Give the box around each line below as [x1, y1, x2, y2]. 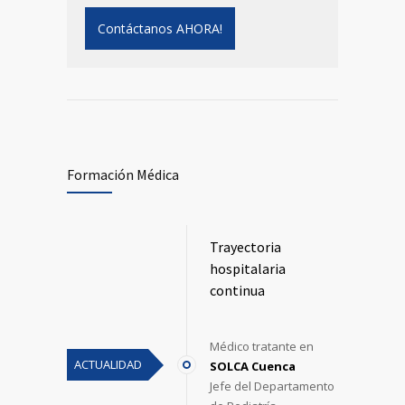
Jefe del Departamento [210, 377, 334, 394]
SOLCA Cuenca [210, 357, 296, 374]
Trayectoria [210, 237, 281, 256]
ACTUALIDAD [74, 355, 142, 372]
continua [210, 280, 265, 299]
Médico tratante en [210, 337, 314, 354]
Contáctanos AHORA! [98, 19, 222, 37]
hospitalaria [210, 259, 286, 278]
